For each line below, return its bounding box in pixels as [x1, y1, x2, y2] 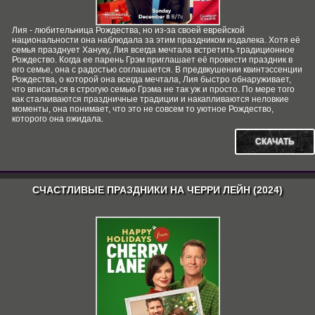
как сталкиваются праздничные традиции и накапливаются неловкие [12, 94, 289, 104]
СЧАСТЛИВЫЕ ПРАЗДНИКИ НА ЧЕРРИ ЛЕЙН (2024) [32, 184, 283, 195]
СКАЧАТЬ [255, 136, 295, 146]
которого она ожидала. [12, 114, 103, 124]
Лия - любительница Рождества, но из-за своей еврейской [12, 25, 245, 35]
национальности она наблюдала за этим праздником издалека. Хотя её [12, 35, 300, 45]
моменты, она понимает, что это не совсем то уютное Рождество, [12, 104, 274, 114]
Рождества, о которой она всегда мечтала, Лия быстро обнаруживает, [12, 75, 291, 84]
